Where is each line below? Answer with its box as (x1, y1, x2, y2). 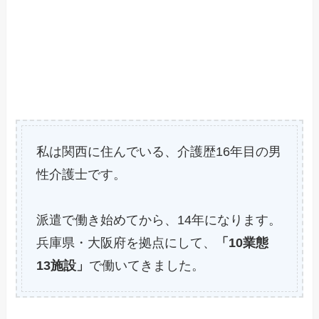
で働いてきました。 (89, 258, 205, 273)
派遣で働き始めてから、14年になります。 (36, 212, 282, 227)
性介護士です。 (36, 167, 127, 182)
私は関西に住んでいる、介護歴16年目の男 (36, 144, 282, 159)
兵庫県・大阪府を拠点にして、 (36, 235, 216, 250)
